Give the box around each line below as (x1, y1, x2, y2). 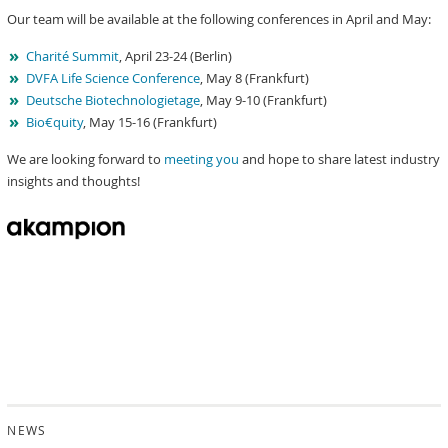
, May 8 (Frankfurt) (200, 69, 310, 87)
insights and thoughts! (7, 172, 141, 190)
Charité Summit (26, 47, 120, 65)
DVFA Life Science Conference (26, 69, 201, 87)
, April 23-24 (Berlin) (119, 47, 233, 65)
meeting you (164, 150, 240, 168)
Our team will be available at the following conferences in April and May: (7, 10, 432, 28)
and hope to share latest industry (239, 150, 441, 168)
